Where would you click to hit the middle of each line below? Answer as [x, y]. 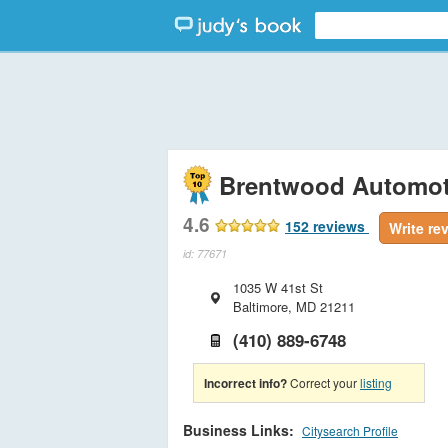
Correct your [323, 383]
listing [376, 383]
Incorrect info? [245, 383]
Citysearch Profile [350, 431]
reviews [339, 226]
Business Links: [238, 430]
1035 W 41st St [278, 288]
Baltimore [260, 307]
